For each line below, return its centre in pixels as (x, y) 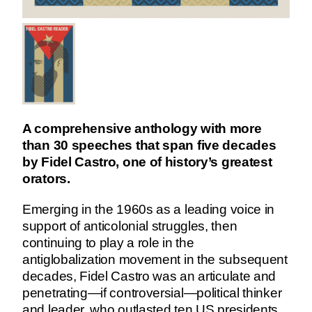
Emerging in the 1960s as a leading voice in (149, 209)
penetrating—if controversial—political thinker (152, 292)
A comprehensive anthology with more (142, 129)
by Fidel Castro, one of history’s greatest (147, 162)
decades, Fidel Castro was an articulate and (149, 276)
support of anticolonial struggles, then (130, 226)
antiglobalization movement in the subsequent (155, 259)
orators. (46, 179)
